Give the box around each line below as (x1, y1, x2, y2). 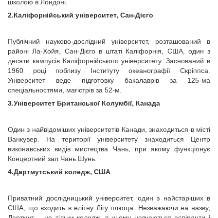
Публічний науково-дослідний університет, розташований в (8, 37, 210, 45)
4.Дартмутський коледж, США (8, 168, 110, 176)
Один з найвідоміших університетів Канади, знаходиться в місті (8, 126, 210, 133)
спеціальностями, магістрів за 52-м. (8, 86, 122, 94)
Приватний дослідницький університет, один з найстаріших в (8, 194, 210, 202)
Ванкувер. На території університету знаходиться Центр (8, 135, 210, 143)
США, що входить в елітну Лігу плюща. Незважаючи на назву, (8, 204, 210, 212)
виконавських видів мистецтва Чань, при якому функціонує (8, 145, 210, 153)
